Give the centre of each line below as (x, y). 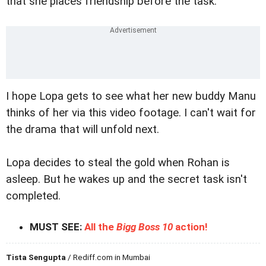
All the (100, 227)
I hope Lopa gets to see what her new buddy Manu (131, 96)
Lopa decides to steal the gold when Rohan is (118, 162)
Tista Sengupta (36, 257)
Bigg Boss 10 (145, 227)
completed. (33, 196)
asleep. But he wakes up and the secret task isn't (126, 179)
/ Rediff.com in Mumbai (108, 257)
